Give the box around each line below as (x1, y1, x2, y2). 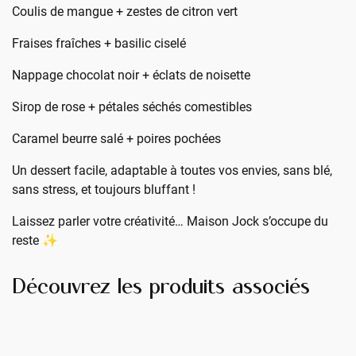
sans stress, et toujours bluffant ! (12, 182, 195, 197)
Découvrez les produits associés (12, 276, 310, 298)
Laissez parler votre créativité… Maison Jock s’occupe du (12, 214, 328, 229)
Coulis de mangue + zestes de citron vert (12, 4, 241, 19)
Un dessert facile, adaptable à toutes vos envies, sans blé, (12, 163, 332, 178)
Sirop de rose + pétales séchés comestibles (12, 99, 255, 114)
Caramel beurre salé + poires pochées (12, 131, 221, 146)
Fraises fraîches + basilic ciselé (12, 36, 189, 51)
